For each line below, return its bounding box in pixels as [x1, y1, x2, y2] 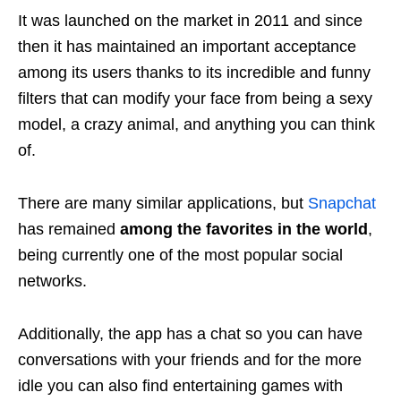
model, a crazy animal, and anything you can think [18, 115, 375, 133]
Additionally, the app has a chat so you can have [18, 325, 363, 343]
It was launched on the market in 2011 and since [18, 12, 363, 30]
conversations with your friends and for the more [18, 351, 362, 369]
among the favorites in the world [120, 220, 368, 238]
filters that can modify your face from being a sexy [18, 90, 372, 107]
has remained [18, 220, 120, 238]
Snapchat [308, 194, 376, 212]
